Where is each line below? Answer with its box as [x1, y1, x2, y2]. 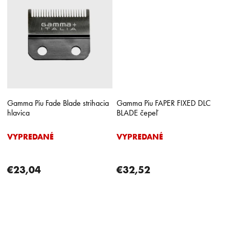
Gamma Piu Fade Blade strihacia [7, 98, 109, 108]
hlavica [7, 107, 30, 118]
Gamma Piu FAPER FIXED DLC [117, 98, 211, 108]
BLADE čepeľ [117, 107, 158, 118]
